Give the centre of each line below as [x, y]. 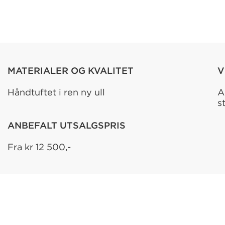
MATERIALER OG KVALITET [70, 71]
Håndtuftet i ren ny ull [56, 92]
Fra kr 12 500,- [39, 147]
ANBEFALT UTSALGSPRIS [66, 125]
